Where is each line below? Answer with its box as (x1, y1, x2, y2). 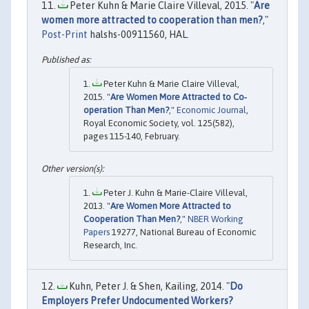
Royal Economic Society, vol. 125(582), (83, 117, 235, 128)
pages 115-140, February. (83, 130, 180, 141)
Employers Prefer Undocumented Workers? (41, 295, 233, 307)
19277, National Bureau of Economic (110, 227, 256, 238)
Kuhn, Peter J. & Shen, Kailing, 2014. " (67, 281, 230, 292)
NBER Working (188, 214, 243, 225)
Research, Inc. (83, 240, 137, 251)
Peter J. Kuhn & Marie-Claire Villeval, (101, 188, 248, 199)
